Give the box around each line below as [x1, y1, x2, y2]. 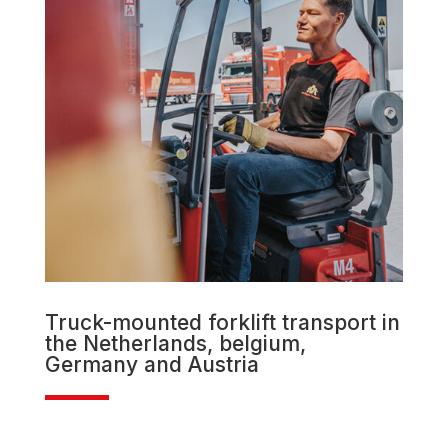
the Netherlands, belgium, [44, 331, 306, 357]
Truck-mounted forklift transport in [44, 310, 400, 336]
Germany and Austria [44, 352, 259, 378]
